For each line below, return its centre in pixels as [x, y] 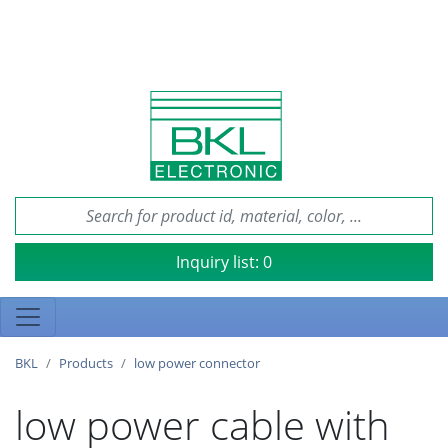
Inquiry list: [219, 261]
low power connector [197, 363]
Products [86, 363]
